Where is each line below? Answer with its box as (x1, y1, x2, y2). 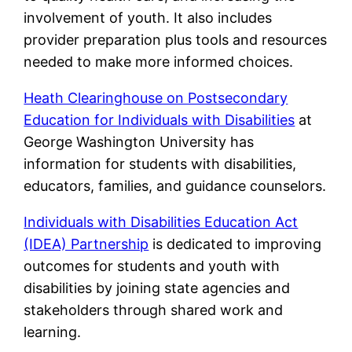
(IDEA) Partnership (24, 236, 149, 253)
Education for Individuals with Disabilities (24, 112, 295, 129)
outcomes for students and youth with (24, 258, 280, 275)
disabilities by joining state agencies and (24, 280, 291, 297)
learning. (24, 324, 82, 341)
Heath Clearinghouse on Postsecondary (24, 90, 288, 107)
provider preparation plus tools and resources (24, 31, 328, 49)
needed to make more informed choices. (24, 53, 294, 71)
